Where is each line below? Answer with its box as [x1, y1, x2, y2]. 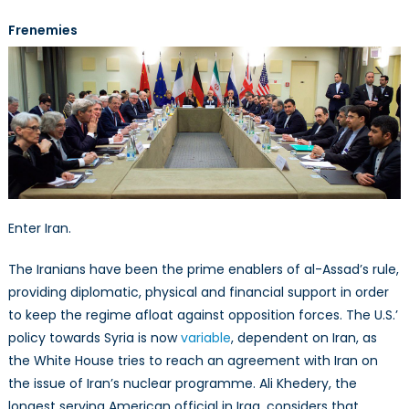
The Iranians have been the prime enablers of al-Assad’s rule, [7, 259, 399, 278]
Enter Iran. [7, 218, 71, 237]
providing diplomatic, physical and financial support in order [7, 282, 389, 301]
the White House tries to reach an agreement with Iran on [7, 351, 378, 370]
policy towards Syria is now [7, 328, 181, 347]
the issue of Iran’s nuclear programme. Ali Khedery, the [7, 373, 357, 393]
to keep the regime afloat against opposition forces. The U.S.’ [7, 305, 398, 324]
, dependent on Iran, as [230, 328, 377, 347]
